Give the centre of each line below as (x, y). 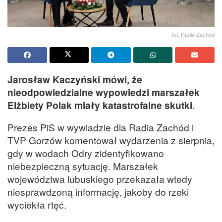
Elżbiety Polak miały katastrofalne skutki (100, 105)
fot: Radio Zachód (193, 34)
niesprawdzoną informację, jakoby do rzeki (98, 192)
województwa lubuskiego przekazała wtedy (100, 179)
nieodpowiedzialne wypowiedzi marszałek (104, 92)
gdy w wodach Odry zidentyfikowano (86, 153)
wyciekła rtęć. (37, 205)
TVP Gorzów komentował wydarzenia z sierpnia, (111, 140)
